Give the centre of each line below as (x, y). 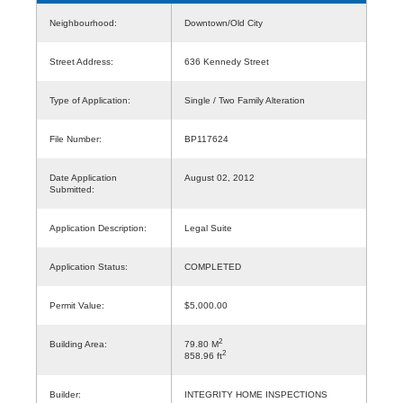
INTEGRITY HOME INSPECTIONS (256, 394)
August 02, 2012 (219, 177)
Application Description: (98, 228)
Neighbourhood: (83, 22)
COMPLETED (213, 266)
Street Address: (81, 61)
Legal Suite (208, 228)
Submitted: (72, 189)
